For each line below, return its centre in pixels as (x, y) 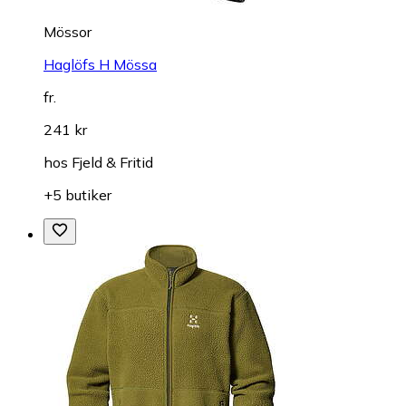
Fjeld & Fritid (112, 162)
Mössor (68, 31)
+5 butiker (77, 194)
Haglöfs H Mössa (100, 64)
